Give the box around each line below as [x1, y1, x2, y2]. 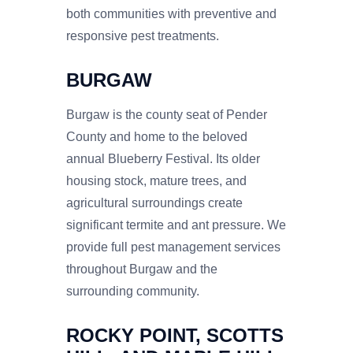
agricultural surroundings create [66, 195, 243, 210]
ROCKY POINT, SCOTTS [66, 324, 284, 346]
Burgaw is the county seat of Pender [66, 107, 267, 121]
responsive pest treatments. [66, 28, 219, 43]
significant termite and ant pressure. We [66, 217, 286, 232]
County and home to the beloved [66, 129, 247, 143]
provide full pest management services [66, 240, 281, 254]
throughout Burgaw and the [66, 262, 217, 276]
